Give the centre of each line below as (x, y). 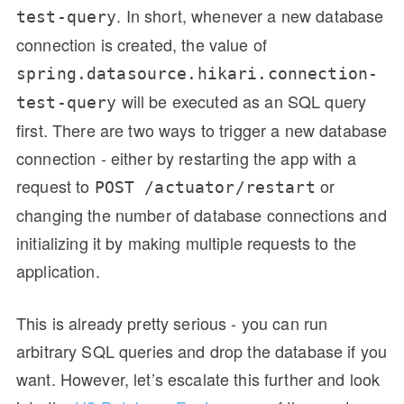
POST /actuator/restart (205, 187)
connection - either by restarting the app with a (186, 157)
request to (55, 185)
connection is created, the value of (142, 44)
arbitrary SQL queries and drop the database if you (202, 350)
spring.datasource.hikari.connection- (197, 73)
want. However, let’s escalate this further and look (198, 378)
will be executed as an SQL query (242, 101)
